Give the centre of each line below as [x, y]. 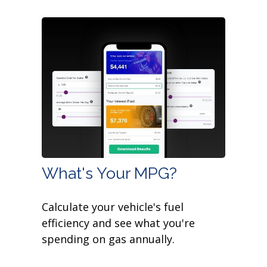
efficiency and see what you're [118, 223]
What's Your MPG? [109, 173]
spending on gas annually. [108, 239]
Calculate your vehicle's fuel [113, 207]
